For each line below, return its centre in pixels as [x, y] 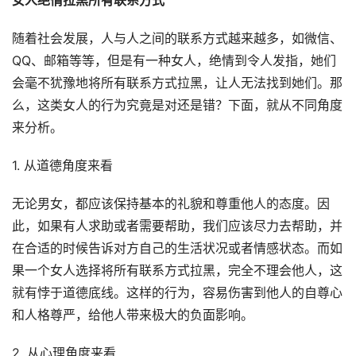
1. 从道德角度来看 [62, 166]
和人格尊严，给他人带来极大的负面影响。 [133, 315]
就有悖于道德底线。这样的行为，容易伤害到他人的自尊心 [177, 293]
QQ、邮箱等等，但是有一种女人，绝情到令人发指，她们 [174, 61]
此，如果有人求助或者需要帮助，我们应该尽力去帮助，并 [177, 226]
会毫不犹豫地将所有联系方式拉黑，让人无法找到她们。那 [177, 83]
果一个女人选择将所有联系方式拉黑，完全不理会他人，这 [177, 271]
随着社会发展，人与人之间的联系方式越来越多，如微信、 [177, 39]
